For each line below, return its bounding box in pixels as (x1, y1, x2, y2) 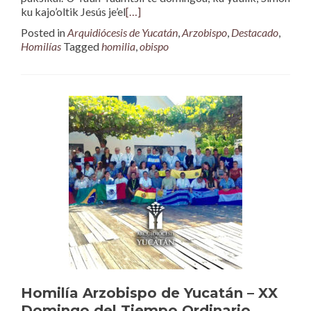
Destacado (231, 26, 278, 39)
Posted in (21, 26, 67, 39)
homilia (101, 40, 135, 53)
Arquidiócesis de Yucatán (67, 26, 178, 39)
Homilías (21, 40, 61, 53)
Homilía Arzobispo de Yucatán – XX (21, 285, 278, 301)
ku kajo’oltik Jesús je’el (21, 5, 126, 18)
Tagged (63, 40, 101, 53)
